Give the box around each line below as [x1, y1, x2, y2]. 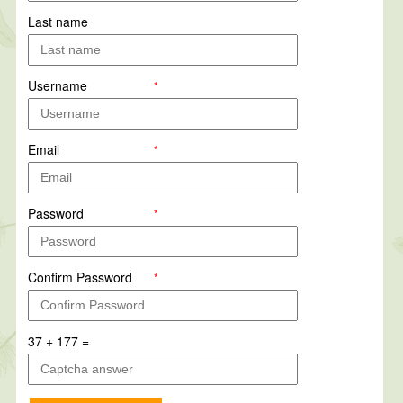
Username [28, 76, 88, 94]
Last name [28, 12, 89, 31]
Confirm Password [28, 267, 133, 286]
